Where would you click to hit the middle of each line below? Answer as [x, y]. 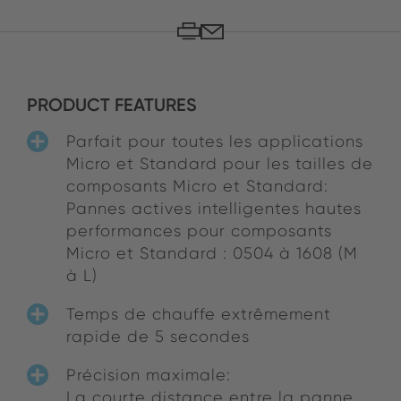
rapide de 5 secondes [158, 337]
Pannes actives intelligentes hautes [214, 209]
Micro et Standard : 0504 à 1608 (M [212, 253]
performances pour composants [199, 231]
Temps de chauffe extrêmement [199, 314]
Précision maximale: [149, 375]
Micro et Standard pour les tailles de [220, 164]
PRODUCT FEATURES [112, 105]
